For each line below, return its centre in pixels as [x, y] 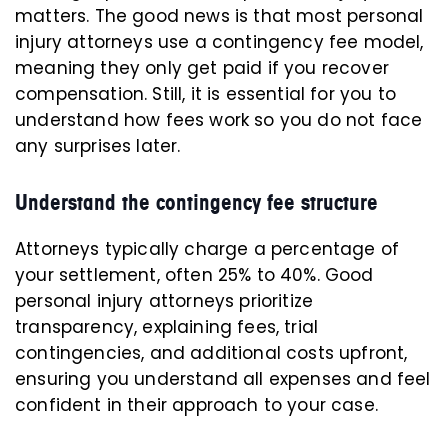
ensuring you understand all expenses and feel [223, 379]
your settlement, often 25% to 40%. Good [194, 275]
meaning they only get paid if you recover [202, 68]
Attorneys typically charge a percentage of [207, 249]
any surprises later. [98, 146]
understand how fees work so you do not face [219, 120]
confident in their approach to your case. [196, 405]
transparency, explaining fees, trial [167, 327]
